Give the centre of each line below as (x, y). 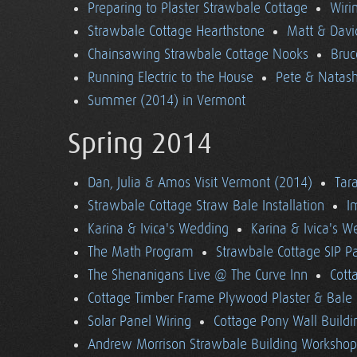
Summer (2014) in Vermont (167, 101)
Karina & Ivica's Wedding (158, 229)
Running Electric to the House (171, 78)
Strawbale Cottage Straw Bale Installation (206, 206)
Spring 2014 (140, 144)
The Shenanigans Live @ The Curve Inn (198, 275)
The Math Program (141, 252)
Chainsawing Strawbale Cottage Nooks (198, 55)
